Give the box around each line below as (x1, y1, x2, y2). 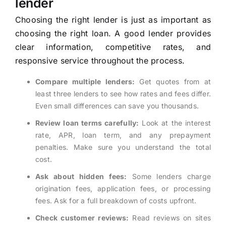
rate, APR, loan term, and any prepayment (35, 131, 211, 140)
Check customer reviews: (35, 213, 129, 222)
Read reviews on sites (129, 213, 211, 222)
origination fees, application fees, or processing (35, 184, 211, 193)
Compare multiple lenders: (35, 77, 135, 86)
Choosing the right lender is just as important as (15, 15, 211, 25)
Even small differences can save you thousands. (35, 101, 199, 110)
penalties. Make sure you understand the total (35, 143, 211, 152)
